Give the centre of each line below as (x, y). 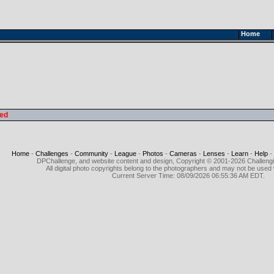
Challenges (52, 154)
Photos (153, 154)
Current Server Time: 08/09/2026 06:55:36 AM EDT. (188, 176)
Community (91, 154)
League (125, 154)
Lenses (214, 154)
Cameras (183, 154)
